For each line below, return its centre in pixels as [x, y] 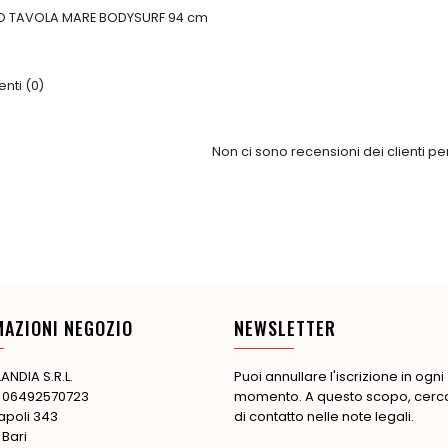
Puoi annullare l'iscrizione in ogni [339, 376]
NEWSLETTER [285, 327]
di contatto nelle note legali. [324, 416]
